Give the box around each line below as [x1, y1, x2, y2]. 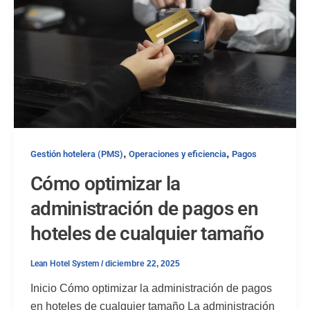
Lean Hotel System [30, 258, 101, 268]
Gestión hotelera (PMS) [30, 148, 123, 159]
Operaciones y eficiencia [129, 148, 226, 159]
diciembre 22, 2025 [105, 258, 180, 268]
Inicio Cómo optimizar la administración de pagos [30, 282, 272, 294]
